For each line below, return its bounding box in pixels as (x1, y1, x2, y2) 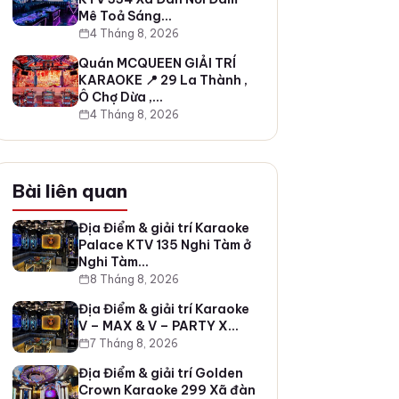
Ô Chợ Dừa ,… (77, 88, 163, 105)
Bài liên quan (12, 179, 127, 203)
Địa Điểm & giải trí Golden (77, 365, 243, 382)
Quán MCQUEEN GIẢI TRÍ (77, 54, 236, 71)
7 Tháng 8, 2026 (89, 336, 178, 350)
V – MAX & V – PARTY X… (77, 317, 239, 334)
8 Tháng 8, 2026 (89, 273, 179, 287)
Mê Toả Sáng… (77, 8, 172, 25)
